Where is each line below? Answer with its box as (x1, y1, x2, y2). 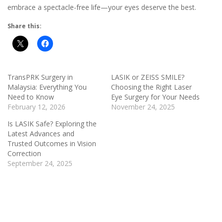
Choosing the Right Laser (111, 82, 192, 92)
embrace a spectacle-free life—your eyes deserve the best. (7, 2, 196, 12)
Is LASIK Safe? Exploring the (7, 119, 97, 128)
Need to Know (7, 92, 54, 102)
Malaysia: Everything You (7, 82, 87, 92)
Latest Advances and (7, 129, 74, 138)
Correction (7, 149, 41, 158)
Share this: (7, 22, 42, 30)
